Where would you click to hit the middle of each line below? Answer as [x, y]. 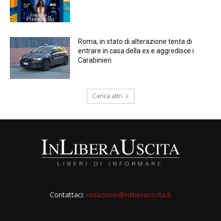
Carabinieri [95, 60]
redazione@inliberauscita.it [129, 195]
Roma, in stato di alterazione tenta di [135, 41]
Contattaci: [68, 195]
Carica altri [107, 96]
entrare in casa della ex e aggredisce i [136, 51]
